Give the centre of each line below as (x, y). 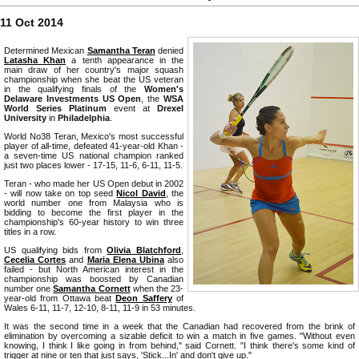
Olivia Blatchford (144, 250)
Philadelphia (84, 117)
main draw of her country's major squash (94, 69)
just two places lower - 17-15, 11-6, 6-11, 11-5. (93, 165)
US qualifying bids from (56, 250)
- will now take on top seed (61, 193)
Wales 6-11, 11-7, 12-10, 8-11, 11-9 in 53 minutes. (100, 307)
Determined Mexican (46, 50)
